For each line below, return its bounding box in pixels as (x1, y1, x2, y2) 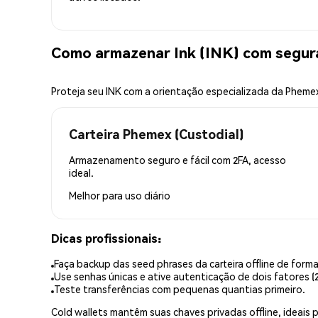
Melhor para (69, 188, 125, 202)
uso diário (125, 188, 170, 202)
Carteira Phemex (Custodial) (69, 125, 243, 142)
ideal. (69, 165, 94, 179)
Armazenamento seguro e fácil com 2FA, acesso (69, 153, 286, 166)
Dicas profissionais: (51, 230, 161, 246)
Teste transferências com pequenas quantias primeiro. (54, 283, 305, 296)
